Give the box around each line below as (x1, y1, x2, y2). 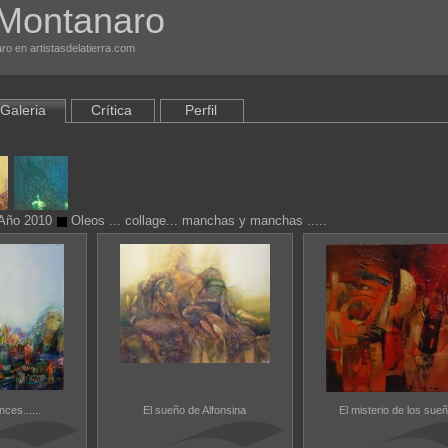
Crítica (91, 102, 132, 118)
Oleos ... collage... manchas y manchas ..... (66, 213, 327, 228)
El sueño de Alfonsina (143, 404, 246, 416)
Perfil (184, 102, 217, 118)
